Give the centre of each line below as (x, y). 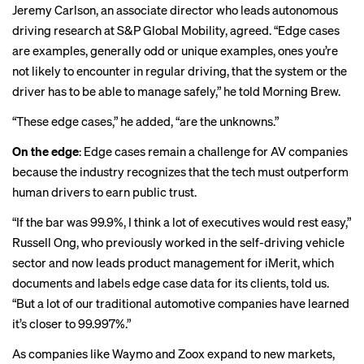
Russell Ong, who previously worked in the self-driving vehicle (178, 242)
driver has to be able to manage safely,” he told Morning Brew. (176, 91)
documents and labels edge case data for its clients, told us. (171, 283)
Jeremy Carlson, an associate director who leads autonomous (175, 10)
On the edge (45, 151)
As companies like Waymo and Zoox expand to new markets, (173, 353)
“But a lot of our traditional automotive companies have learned (181, 303)
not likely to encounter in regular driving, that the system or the (180, 71)
